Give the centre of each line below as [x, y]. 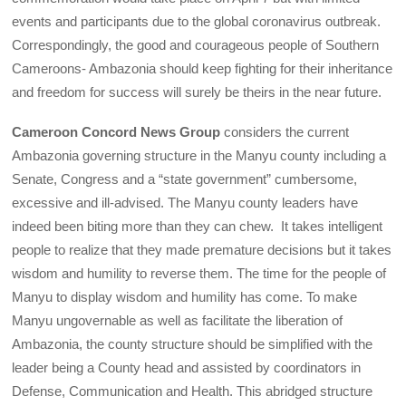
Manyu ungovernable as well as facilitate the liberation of [178, 321]
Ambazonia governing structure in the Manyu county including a [199, 156]
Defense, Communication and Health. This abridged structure [193, 391]
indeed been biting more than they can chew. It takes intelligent [198, 227]
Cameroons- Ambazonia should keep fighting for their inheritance [203, 69]
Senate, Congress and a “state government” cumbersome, [185, 179]
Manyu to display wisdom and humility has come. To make [185, 297]
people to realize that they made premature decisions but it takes [202, 250]
